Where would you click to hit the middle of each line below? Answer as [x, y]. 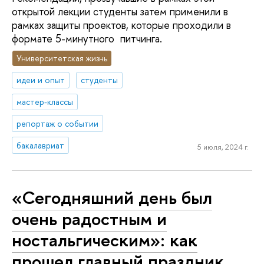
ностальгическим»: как [105, 240]
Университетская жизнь [62, 58]
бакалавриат [41, 145]
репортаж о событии [58, 123]
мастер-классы [45, 101]
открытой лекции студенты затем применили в [120, 11]
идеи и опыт [41, 80]
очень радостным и [89, 219]
